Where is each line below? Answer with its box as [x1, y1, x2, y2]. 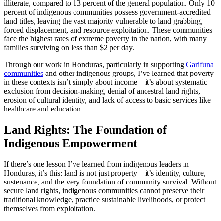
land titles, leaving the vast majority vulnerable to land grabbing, [4, 17, 203, 26]
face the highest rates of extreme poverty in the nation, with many [4, 35, 207, 43]
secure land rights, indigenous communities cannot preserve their [4, 186, 204, 195]
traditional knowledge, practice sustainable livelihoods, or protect [4, 195, 205, 204]
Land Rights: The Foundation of [4, 123, 167, 137]
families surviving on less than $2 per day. [4, 43, 134, 52]
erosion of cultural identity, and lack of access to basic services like [4, 96, 211, 105]
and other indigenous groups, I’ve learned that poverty [43, 69, 214, 78]
